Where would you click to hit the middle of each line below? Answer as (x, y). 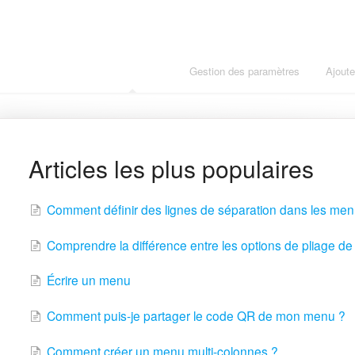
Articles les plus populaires (171, 168)
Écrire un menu (88, 280)
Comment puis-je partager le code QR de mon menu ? (196, 316)
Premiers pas (133, 71)
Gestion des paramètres (244, 71)
